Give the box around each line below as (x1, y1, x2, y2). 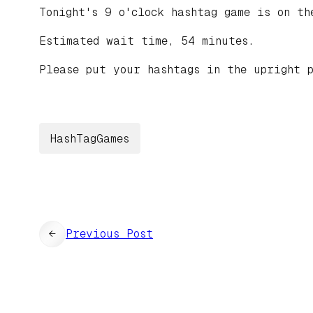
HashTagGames (50, 131, 129, 145)
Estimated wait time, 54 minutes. (39, 34, 254, 48)
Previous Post (66, 227, 153, 241)
